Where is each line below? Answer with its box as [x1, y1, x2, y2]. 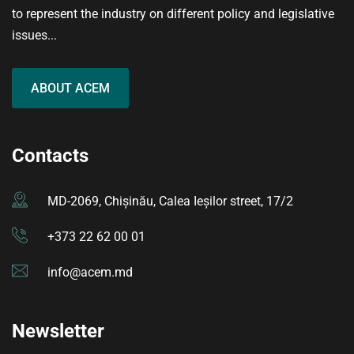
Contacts [12, 145, 88, 168]
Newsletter [12, 320, 104, 343]
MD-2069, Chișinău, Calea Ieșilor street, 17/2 [47, 194, 293, 209]
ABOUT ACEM [31, 81, 110, 96]
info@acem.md [47, 265, 133, 281]
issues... [12, 28, 57, 43]
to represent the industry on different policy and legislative [12, 6, 334, 22]
